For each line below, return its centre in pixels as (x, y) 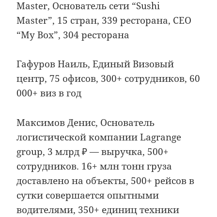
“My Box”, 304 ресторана (73, 35)
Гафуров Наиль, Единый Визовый (95, 64)
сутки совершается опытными (88, 195)
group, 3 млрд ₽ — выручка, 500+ (93, 151)
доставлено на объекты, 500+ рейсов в (106, 180)
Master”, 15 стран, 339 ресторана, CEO (104, 20)
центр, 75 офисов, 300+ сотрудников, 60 (108, 79)
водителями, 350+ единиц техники (98, 209)
